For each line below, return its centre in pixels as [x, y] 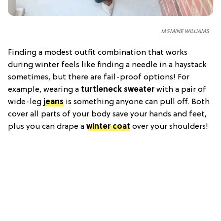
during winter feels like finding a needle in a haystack [107, 65]
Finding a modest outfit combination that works [98, 53]
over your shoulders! [169, 127]
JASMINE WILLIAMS [185, 31]
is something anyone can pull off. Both [137, 102]
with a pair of [180, 90]
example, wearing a [44, 90]
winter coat [108, 127]
